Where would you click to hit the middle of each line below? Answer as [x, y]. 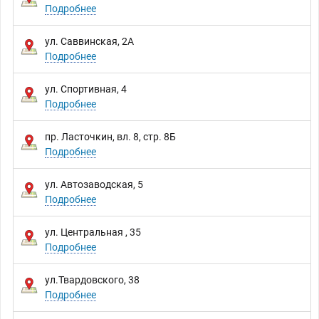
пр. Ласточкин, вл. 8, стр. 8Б [110, 137]
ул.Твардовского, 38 [92, 280]
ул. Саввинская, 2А [89, 42]
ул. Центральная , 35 [93, 232]
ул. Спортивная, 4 [86, 89]
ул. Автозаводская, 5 [94, 185]
